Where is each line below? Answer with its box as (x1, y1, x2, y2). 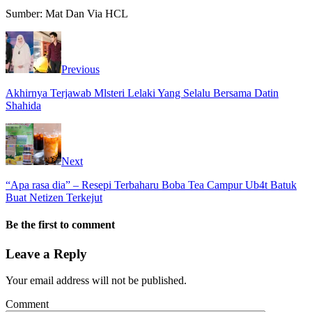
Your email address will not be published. (6, 274, 187, 287)
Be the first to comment (6, 219, 115, 231)
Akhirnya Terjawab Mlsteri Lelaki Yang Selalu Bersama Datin (6, 87, 279, 100)
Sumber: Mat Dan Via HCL (6, 8, 128, 20)
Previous (61, 63, 100, 76)
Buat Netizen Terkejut (6, 192, 102, 204)
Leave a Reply (6, 246, 87, 261)
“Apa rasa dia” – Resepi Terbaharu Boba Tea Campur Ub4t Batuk (6, 179, 297, 192)
